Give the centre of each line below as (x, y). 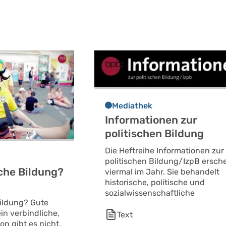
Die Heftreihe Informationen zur (165, 150)
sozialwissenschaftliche (150, 193)
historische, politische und (155, 182)
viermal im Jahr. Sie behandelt (162, 172)
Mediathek (132, 105)
